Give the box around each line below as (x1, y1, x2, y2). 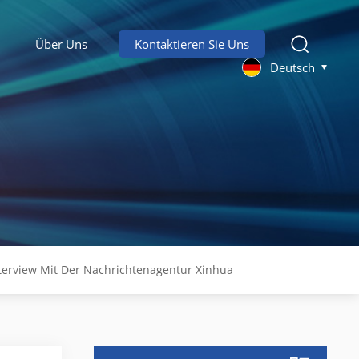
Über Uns (35, 36, 88, 52)
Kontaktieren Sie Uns (134, 36, 249, 52)
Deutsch (269, 59, 315, 75)
